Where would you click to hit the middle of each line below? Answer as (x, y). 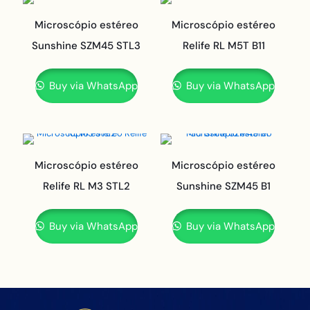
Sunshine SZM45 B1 (224, 186)
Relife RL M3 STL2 (86, 186)
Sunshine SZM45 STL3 (86, 46)
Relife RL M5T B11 (224, 46)
